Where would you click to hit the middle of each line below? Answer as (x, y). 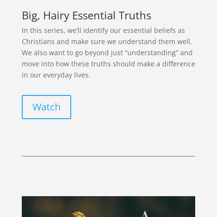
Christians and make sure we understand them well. (108, 41)
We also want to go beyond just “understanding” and (107, 52)
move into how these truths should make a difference (108, 63)
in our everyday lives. (56, 75)
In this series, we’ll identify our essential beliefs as (103, 30)
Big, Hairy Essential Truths (86, 15)
